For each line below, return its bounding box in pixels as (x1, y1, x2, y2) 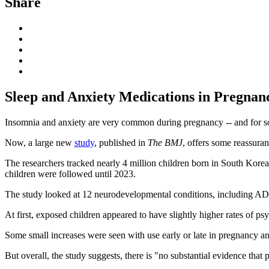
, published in (94, 137, 148, 148)
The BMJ (148, 137, 183, 148)
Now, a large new (5, 137, 74, 148)
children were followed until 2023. (5, 168, 136, 179)
